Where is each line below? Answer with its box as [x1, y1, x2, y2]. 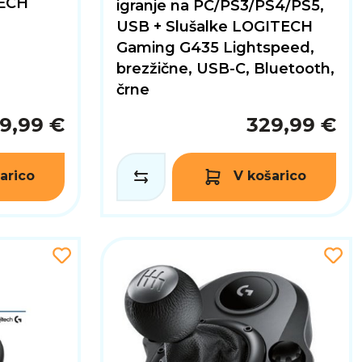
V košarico [233, 168, 306, 184]
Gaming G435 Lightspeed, [116, 38, 314, 57]
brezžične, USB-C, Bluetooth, [116, 59, 335, 78]
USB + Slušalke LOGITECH [116, 17, 313, 36]
